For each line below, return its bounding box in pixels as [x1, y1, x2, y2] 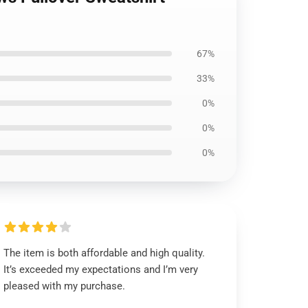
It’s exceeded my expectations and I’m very [3, 263, 199, 276]
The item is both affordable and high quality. [3, 247, 206, 259]
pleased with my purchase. [3, 280, 126, 292]
